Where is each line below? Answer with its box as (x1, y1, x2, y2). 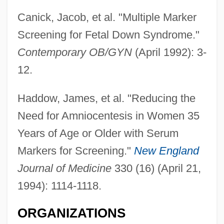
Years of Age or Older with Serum (17, 126, 178, 139)
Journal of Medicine (17, 161, 111, 174)
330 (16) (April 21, (111, 161, 201, 174)
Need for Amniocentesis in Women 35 (17, 109, 199, 122)
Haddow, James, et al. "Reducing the (17, 91, 195, 104)
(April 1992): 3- (131, 45, 206, 58)
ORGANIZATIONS (17, 205, 125, 220)
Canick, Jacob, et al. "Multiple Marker (17, 10, 196, 23)
